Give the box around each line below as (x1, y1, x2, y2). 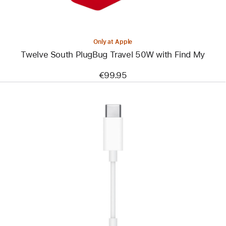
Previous (98, 170, 134, 180)
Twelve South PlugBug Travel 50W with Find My (21, 49, 205, 60)
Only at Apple (93, 38, 133, 45)
